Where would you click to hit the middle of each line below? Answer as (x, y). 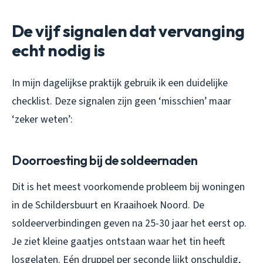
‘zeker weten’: (42, 120)
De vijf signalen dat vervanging (128, 31)
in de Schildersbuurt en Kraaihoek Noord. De (108, 205)
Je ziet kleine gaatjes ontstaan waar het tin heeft (118, 242)
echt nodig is (58, 50)
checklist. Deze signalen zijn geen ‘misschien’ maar (122, 102)
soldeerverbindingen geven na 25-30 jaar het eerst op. (129, 224)
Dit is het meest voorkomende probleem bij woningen (128, 187)
